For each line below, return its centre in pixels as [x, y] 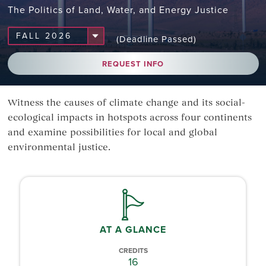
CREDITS [133, 251]
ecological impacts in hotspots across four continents [129, 118]
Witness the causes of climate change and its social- [126, 104]
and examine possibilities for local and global [112, 133]
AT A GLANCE [133, 230]
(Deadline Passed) [156, 39]
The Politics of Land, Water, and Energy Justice [118, 10]
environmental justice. [59, 148]
